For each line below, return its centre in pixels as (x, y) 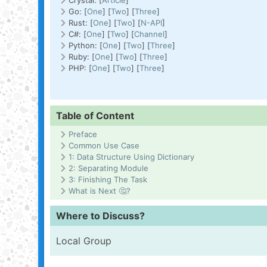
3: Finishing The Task (108, 179)
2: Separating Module (108, 168)
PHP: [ (80, 68)
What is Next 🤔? (100, 191)
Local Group (84, 241)
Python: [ (86, 45)
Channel (149, 34)
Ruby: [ (82, 57)
